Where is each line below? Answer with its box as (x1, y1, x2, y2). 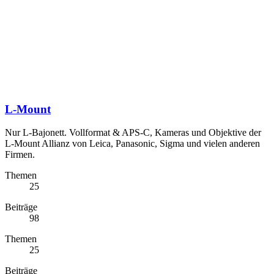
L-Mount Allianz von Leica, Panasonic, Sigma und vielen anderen (5, 138, 260, 149)
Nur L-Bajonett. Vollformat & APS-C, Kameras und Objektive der (5, 127, 261, 138)
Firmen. (5, 149, 35, 160)
